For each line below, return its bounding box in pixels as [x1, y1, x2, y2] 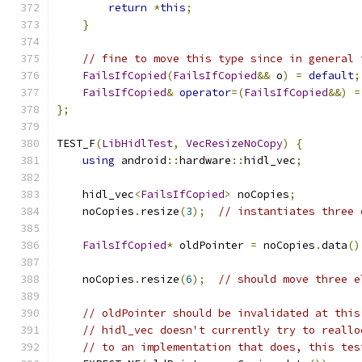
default [309, 69, 354, 82]
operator [179, 86, 231, 99]
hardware [179, 154, 231, 167]
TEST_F [57, 137, 95, 150]
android [115, 154, 166, 167]
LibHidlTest [102, 137, 173, 150]
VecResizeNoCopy [186, 137, 283, 150]
